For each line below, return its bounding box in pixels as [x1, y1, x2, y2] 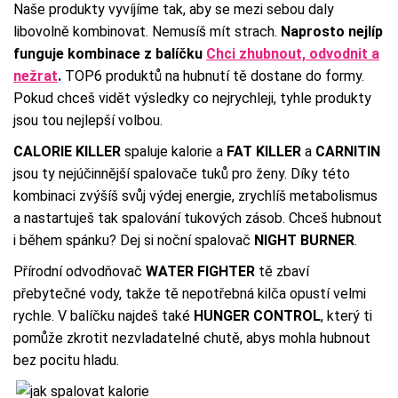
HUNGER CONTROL [194, 306, 321, 324]
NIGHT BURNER [254, 231, 354, 249]
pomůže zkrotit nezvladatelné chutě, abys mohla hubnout [13, 329, 370, 346]
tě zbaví [255, 262, 309, 280]
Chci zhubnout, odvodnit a [206, 44, 379, 62]
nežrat [13, 67, 58, 84]
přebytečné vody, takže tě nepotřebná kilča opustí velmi [13, 284, 366, 302]
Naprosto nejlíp [281, 22, 383, 40]
